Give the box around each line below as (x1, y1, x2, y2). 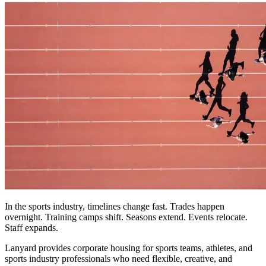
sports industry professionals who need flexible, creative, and (5, 253, 232, 264)
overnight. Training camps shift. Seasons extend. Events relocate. (5, 211, 248, 222)
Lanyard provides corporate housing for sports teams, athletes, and (5, 242, 252, 253)
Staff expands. (5, 222, 58, 233)
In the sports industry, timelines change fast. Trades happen (5, 201, 224, 211)
